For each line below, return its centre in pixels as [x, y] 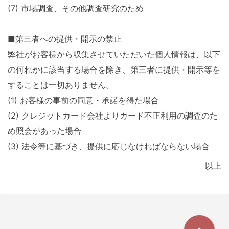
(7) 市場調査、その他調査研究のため [76, 8]
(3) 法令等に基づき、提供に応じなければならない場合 [109, 146]
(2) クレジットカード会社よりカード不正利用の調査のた [113, 115]
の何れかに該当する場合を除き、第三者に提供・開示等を [114, 69]
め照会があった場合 [44, 131]
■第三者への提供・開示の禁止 [65, 39]
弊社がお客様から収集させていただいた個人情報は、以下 [114, 54]
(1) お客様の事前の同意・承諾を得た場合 [83, 100]
